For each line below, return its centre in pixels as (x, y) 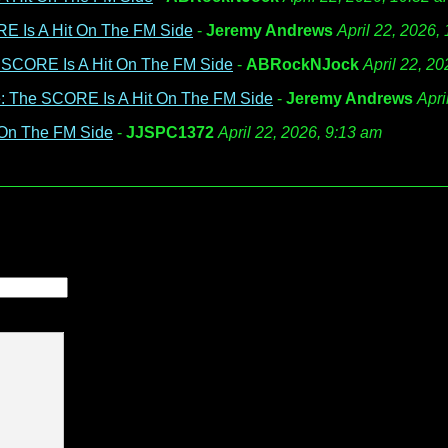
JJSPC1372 (170, 132)
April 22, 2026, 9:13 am (300, 132)
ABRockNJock (302, 64)
